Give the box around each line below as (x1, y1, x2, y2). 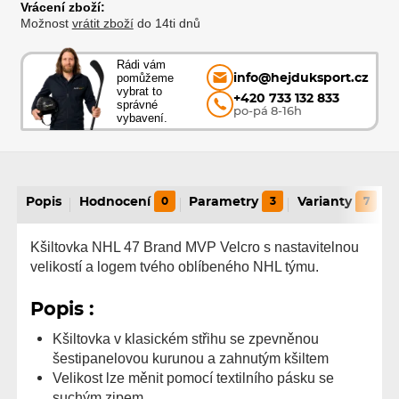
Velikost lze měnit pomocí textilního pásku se (53, 370, 334, 387)
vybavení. (117, 110, 168, 125)
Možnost (20, 16, 72, 31)
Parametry (189, 196, 259, 208)
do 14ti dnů (133, 16, 200, 31)
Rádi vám (117, 57, 167, 71)
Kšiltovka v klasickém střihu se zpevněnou (53, 330, 319, 347)
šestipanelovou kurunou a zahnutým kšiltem (53, 350, 329, 367)
